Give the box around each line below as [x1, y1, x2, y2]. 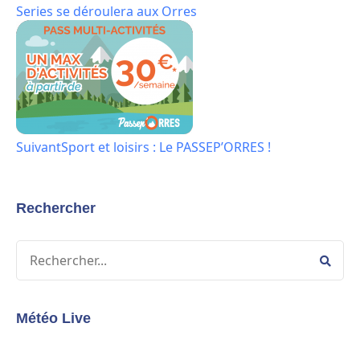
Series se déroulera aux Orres [16, 2, 197, 21]
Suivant [16, 138, 61, 157]
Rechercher [16, 200, 96, 217]
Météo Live [16, 310, 91, 327]
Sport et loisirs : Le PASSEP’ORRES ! [61, 138, 271, 157]
